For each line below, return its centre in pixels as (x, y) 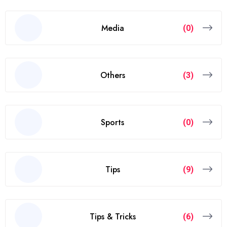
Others (112, 75)
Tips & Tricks (112, 216)
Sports (112, 122)
